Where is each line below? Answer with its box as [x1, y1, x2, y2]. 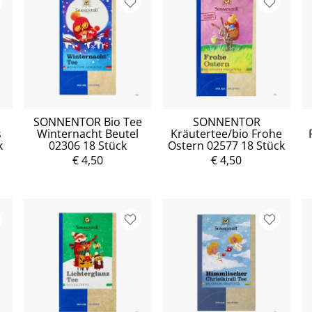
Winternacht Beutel [36, 125, 139, 141]
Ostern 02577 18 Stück [168, 137, 286, 153]
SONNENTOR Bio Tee [33, 114, 142, 130]
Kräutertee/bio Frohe [171, 125, 283, 141]
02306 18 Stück [48, 137, 127, 153]
